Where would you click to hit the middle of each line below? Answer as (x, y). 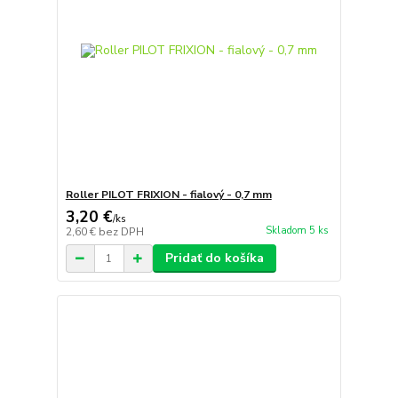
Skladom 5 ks (297, 230)
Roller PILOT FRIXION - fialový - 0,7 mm (168, 195)
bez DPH (121, 232)
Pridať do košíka (214, 259)
